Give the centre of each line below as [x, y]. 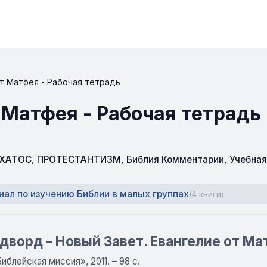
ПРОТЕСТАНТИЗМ [79, 159]
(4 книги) [206, 194]
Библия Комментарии [175, 159]
